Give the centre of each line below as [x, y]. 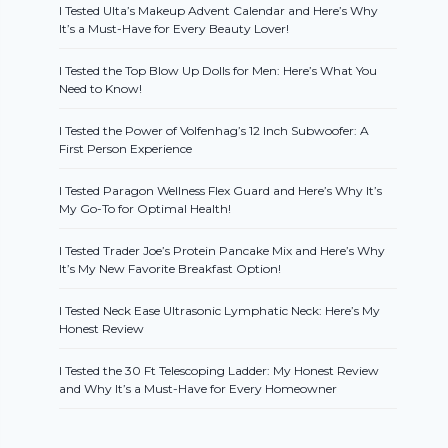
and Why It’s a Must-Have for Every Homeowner [198, 389]
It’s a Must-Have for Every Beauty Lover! [174, 29]
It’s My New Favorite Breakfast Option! [170, 269]
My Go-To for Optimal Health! [145, 209]
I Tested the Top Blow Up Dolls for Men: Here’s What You [218, 71]
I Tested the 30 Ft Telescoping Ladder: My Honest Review [219, 371]
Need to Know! [101, 89]
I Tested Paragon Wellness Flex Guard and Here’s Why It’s [221, 191]
